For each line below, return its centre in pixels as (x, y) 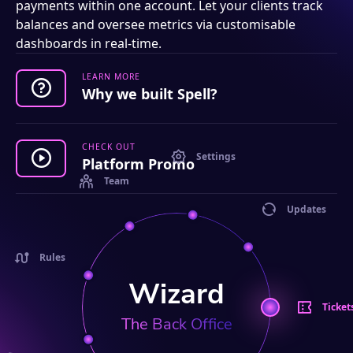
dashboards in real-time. (89, 43)
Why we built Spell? (150, 94)
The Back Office (176, 324)
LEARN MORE (111, 76)
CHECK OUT (109, 147)
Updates (306, 209)
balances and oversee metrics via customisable (156, 24)
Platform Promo (138, 164)
